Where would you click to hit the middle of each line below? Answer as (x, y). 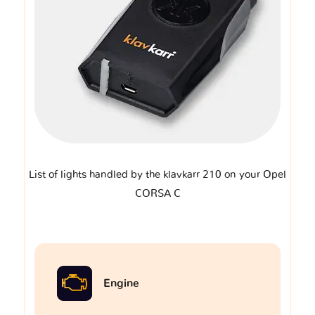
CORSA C (157, 193)
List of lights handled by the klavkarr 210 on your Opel (157, 174)
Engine (121, 283)
